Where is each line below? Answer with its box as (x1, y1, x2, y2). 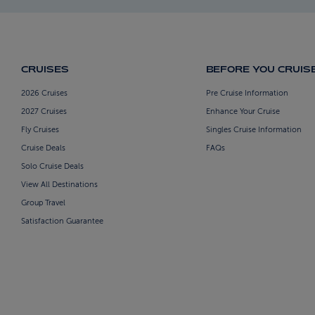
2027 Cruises (21, 107, 67, 117)
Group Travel (21, 198, 65, 208)
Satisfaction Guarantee (21, 217, 103, 226)
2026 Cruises (21, 89, 67, 98)
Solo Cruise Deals (21, 162, 84, 172)
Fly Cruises (21, 125, 59, 135)
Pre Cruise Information (205, 89, 288, 98)
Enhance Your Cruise (205, 107, 280, 117)
